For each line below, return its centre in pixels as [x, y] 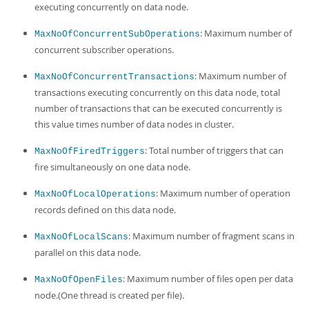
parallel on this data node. [88, 252]
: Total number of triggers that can [214, 150]
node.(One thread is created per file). [109, 295]
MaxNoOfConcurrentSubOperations [117, 34]
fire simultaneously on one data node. [112, 167]
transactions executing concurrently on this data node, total [157, 92]
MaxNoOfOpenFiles [79, 280]
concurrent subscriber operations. [104, 50]
